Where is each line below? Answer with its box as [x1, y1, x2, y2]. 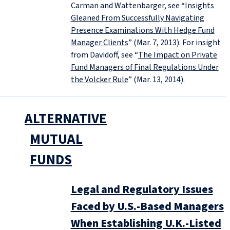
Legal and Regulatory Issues [70, 181, 213, 198]
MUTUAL [30, 129, 83, 149]
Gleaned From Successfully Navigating [70, 12, 204, 24]
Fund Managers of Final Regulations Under [70, 61, 219, 73]
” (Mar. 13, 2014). [128, 73, 186, 85]
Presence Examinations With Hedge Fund [70, 24, 215, 36]
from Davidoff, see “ [70, 49, 138, 61]
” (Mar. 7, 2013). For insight [128, 36, 221, 48]
